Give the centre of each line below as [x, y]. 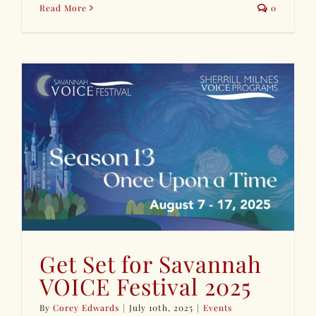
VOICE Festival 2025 [146, 286]
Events [217, 307]
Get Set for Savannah [151, 263]
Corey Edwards [86, 307]
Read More [63, 7]
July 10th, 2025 [161, 307]
